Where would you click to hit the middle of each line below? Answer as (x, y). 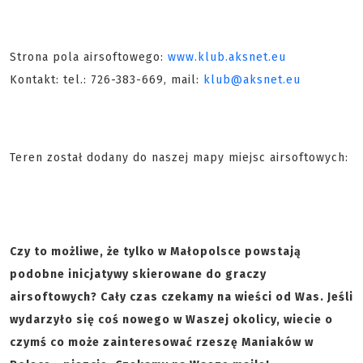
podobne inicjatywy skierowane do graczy (138, 274)
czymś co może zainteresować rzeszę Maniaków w (162, 342)
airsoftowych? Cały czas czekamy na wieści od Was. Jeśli (181, 297)
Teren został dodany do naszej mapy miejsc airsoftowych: (179, 158)
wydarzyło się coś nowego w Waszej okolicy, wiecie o (171, 320)
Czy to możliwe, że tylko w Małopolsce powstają (156, 252)
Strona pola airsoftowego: (89, 57)
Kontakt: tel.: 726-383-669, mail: (107, 80)
